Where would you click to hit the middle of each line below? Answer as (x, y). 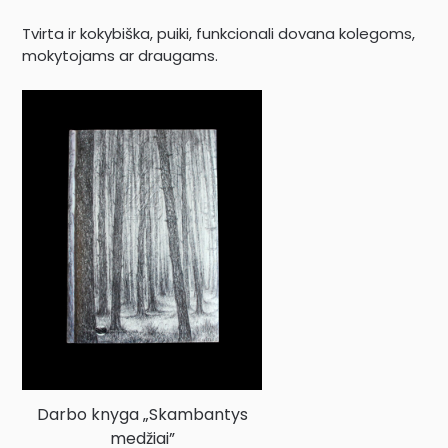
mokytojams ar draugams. (120, 56)
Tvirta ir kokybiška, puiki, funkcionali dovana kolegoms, (219, 34)
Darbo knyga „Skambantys (142, 414)
